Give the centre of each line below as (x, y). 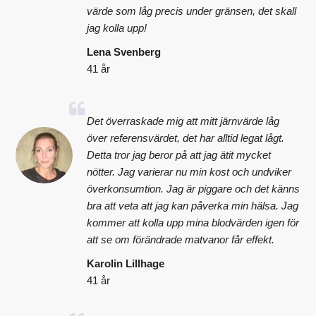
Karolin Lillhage (126, 263)
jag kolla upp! (117, 28)
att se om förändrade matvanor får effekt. (181, 239)
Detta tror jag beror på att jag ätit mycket (179, 154)
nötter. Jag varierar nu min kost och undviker (189, 171)
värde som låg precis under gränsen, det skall (192, 11)
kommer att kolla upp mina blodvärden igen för (193, 222)
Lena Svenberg (124, 51)
